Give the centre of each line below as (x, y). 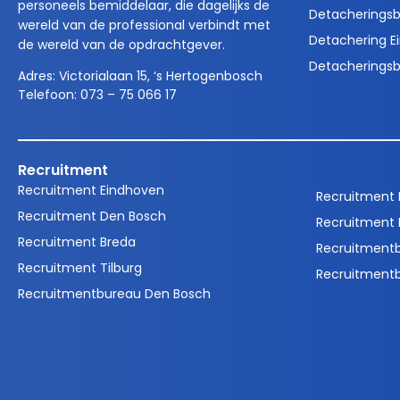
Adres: (38, 76)
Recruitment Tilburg (80, 268)
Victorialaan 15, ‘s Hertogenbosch (161, 76)
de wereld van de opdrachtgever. (121, 44)
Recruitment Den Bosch (92, 217)
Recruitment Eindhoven (91, 191)
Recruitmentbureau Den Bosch (114, 294)
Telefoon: (49, 95)
